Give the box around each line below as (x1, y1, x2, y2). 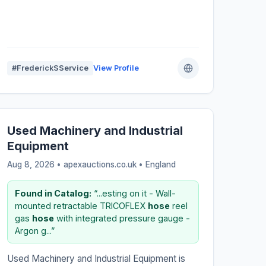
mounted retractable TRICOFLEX (14, 201, 148, 211)
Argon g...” (14, 226, 55, 236)
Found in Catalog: (14, 188, 91, 199)
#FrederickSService (11, 64, 88, 73)
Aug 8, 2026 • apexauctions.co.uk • (7, 160, 145, 170)
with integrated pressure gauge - (53, 213, 190, 224)
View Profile (93, 64, 139, 73)
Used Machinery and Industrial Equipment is (7, 253, 185, 265)
